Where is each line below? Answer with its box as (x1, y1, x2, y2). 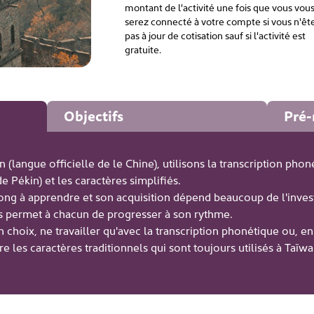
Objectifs (64, 105, 124, 127)
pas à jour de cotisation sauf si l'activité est (124, 28, 306, 42)
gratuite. (124, 42, 161, 56)
